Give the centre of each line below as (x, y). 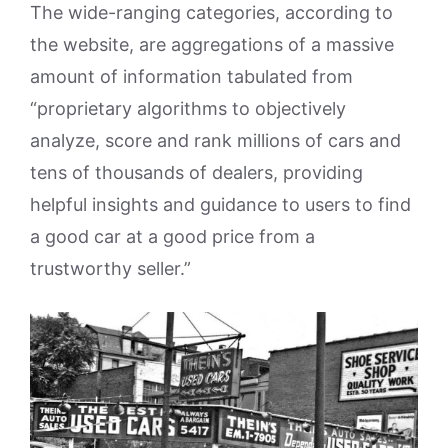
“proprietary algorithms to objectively (188, 108)
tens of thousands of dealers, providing (196, 172)
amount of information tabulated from (191, 76)
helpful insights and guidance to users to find (220, 204)
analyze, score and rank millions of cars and (215, 140)
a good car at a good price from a (172, 236)
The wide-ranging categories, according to (211, 12)
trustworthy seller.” (110, 268)
